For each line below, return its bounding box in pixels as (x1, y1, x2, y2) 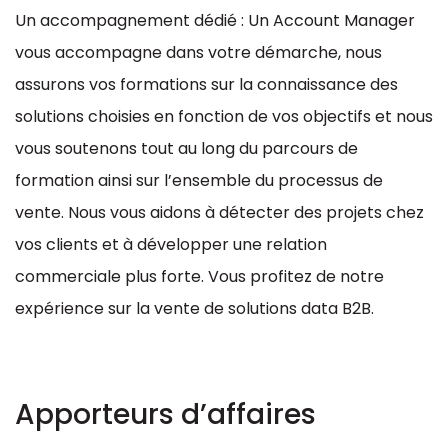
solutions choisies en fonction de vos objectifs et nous (15, 104, 433, 128)
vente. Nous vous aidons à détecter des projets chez (15, 200, 424, 224)
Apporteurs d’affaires (15, 394, 316, 434)
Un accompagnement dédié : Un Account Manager (15, 8, 415, 32)
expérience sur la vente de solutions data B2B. (15, 296, 374, 320)
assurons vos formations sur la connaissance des (15, 72, 398, 96)
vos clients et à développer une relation (15, 232, 327, 256)
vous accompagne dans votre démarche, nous (15, 40, 382, 64)
